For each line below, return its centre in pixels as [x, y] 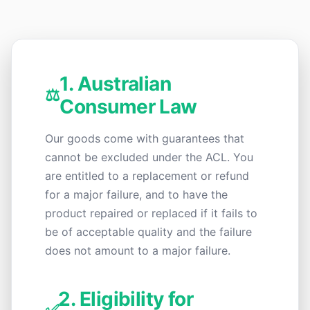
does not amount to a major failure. [138, 250]
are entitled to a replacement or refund [147, 176]
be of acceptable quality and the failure [148, 232]
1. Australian [116, 84]
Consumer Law [128, 107]
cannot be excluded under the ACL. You [149, 157]
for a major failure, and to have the [136, 194]
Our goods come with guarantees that [145, 138]
